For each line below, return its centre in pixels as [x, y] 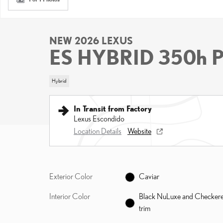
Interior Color [70, 196]
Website [139, 131]
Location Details [98, 131]
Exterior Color [71, 176]
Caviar [149, 176]
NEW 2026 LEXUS [91, 41]
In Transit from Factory [113, 108]
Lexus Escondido [99, 118]
